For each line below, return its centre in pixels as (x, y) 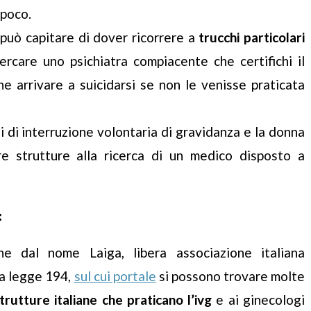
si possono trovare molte (230, 276)
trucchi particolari (252, 37)
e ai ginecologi (259, 300)
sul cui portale (115, 276)
